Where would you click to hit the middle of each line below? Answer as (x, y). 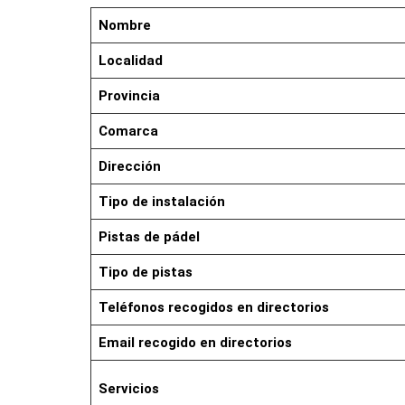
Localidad (130, 60)
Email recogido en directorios (195, 342)
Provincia (129, 95)
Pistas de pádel (149, 236)
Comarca (128, 131)
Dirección (129, 166)
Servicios (128, 388)
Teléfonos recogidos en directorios (213, 307)
